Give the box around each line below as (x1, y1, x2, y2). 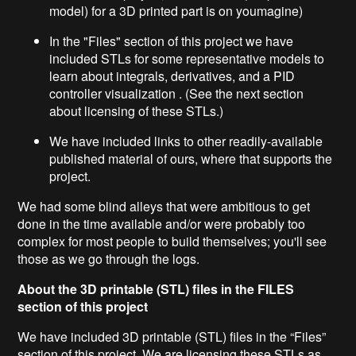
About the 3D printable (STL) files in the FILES (17, 279, 295, 298)
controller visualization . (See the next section (49, 83, 304, 103)
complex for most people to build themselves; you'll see (17, 231, 327, 250)
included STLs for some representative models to (49, 48, 325, 68)
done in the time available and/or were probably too (17, 214, 306, 233)
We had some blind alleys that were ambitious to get (17, 196, 311, 215)
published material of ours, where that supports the (49, 149, 333, 168)
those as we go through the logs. (17, 249, 200, 268)
